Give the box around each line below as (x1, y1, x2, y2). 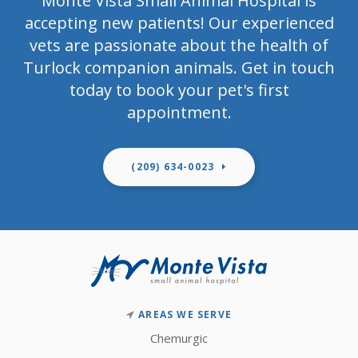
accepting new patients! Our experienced (24, 12, 334, 34)
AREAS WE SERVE (138, 308, 232, 322)
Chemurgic (150, 330, 208, 347)
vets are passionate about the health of (30, 34, 328, 57)
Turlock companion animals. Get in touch (23, 57, 335, 79)
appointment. (126, 101, 232, 124)
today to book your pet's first (69, 79, 289, 101)
